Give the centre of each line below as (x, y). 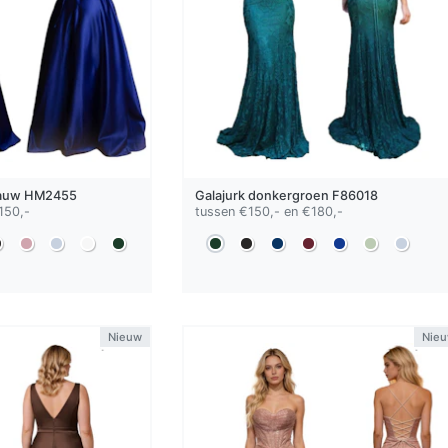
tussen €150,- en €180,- (268, 212)
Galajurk (221, 196)
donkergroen (288, 196)
